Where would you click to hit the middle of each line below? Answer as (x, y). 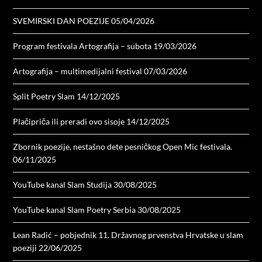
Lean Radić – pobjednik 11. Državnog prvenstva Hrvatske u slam (128, 235)
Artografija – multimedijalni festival (78, 71)
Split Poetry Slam (44, 96)
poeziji (25, 248)
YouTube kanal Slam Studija (63, 185)
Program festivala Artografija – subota (82, 46)
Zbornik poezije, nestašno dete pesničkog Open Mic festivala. (123, 147)
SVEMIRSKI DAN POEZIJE (61, 21)
